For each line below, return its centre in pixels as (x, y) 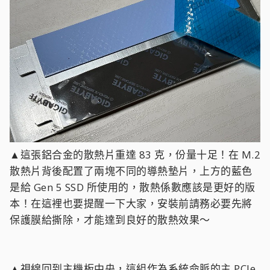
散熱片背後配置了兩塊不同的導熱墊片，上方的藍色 (131, 171)
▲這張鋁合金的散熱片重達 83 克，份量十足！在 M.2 (135, 154)
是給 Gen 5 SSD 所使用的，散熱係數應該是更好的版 (133, 187)
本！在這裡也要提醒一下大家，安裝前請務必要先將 (131, 203)
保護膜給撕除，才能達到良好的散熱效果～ (110, 219)
